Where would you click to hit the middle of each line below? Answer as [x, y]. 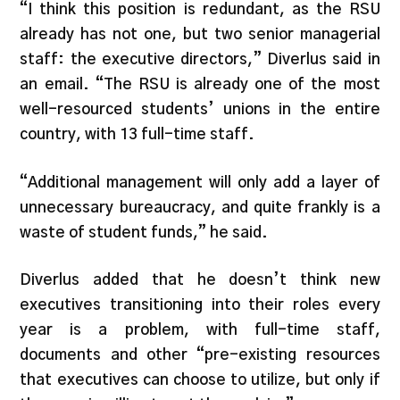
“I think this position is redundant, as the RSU [200, 10]
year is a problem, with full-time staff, [200, 330]
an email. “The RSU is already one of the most [200, 85]
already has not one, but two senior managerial [200, 35]
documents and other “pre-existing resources [200, 355]
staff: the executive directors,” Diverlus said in [200, 60]
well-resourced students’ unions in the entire [200, 110]
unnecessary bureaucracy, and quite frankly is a [200, 207]
